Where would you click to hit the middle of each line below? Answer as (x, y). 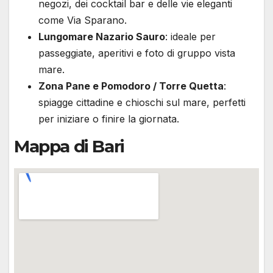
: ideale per (190, 36)
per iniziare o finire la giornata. (109, 119)
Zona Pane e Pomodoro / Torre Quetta (131, 86)
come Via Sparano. (83, 20)
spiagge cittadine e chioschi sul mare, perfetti (142, 102)
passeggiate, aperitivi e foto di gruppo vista (137, 53)
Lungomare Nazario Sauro (102, 36)
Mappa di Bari (69, 146)
